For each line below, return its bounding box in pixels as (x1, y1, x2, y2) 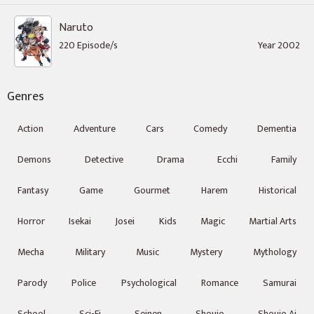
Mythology (253, 244, 296, 260)
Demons (18, 151, 51, 168)
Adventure (73, 121, 116, 137)
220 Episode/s (59, 37, 118, 53)
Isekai (69, 213, 92, 229)
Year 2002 (258, 37, 300, 53)
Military (75, 244, 105, 260)
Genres (7, 86, 44, 107)
